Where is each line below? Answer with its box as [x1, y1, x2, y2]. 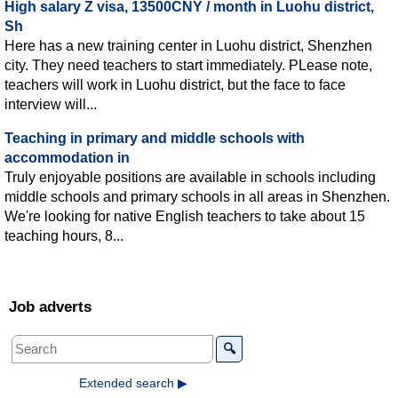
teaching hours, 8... [4, 227, 123, 243]
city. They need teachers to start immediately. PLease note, [4, 57, 372, 73]
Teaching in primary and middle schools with [4, 130, 305, 146]
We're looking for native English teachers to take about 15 [4, 208, 365, 224]
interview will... [4, 96, 97, 112]
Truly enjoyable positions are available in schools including [4, 169, 376, 185]
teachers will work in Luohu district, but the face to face [4, 76, 346, 92]
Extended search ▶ [79, 375, 187, 390]
